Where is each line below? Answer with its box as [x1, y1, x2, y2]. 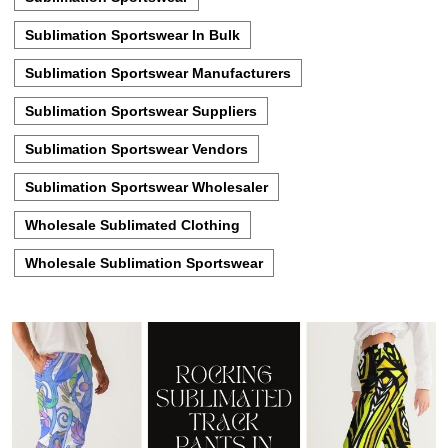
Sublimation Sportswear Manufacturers [25, 64, 291, 81]
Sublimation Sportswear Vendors [25, 140, 248, 157]
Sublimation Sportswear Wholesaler [25, 178, 268, 195]
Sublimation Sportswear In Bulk [25, 26, 240, 43]
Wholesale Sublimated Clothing [25, 216, 240, 233]
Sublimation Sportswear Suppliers [25, 102, 257, 119]
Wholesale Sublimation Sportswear [25, 254, 263, 271]
